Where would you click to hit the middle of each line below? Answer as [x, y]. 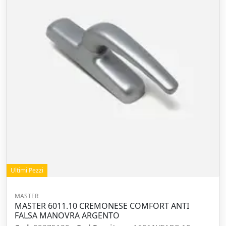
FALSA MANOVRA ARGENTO [67, 215]
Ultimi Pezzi [27, 170]
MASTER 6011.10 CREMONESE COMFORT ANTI [102, 206]
